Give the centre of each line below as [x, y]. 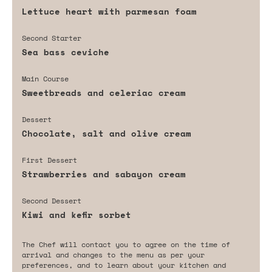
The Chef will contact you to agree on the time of [126, 244]
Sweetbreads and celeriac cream [104, 92]
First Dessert [49, 160]
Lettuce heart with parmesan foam [109, 11]
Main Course [45, 78]
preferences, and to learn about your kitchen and [124, 265]
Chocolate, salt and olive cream [107, 133]
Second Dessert [52, 200]
